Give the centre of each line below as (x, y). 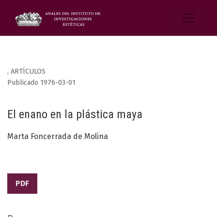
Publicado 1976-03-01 (41, 83)
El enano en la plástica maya (75, 115)
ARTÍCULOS (28, 72)
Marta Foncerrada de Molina (58, 137)
